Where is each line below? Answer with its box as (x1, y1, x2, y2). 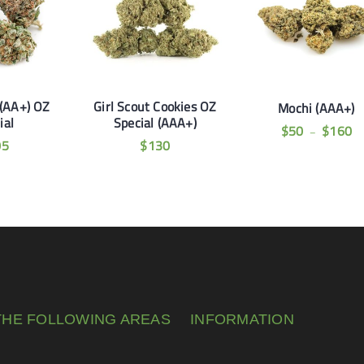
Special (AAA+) (113, 112, 197, 132)
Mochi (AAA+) (278, 97, 355, 118)
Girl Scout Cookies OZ (93, 96, 217, 116)
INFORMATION (190, 310, 294, 327)
